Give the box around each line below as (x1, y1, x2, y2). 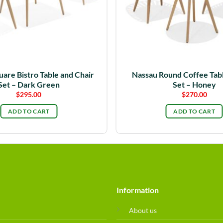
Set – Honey (172, 80, 216, 90)
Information (116, 185, 159, 195)
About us (128, 206, 157, 215)
